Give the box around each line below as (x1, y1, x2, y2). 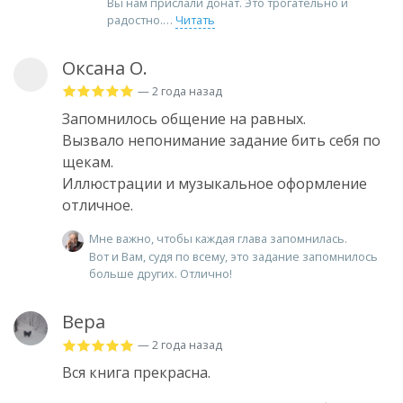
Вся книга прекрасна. (62, 363, 210, 383)
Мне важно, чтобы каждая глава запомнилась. (89, 229, 347, 246)
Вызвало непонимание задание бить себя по (62, 130, 381, 150)
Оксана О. (62, 55, 148, 80)
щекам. (62, 151, 113, 172)
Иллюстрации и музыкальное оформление (62, 173, 367, 193)
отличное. (62, 194, 133, 215)
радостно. (107, 11, 163, 28)
